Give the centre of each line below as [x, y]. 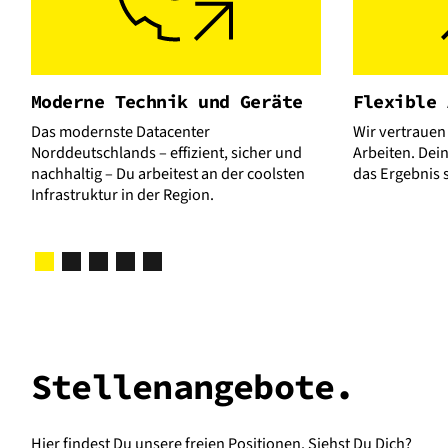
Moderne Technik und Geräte [167, 102]
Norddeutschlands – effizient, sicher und [166, 153]
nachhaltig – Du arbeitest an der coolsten [168, 174]
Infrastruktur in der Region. [122, 195]
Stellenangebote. [193, 387]
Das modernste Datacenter [120, 132]
